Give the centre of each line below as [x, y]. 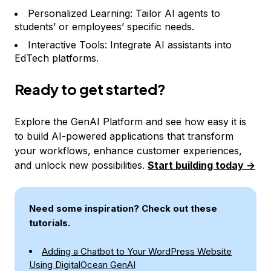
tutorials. [50, 223]
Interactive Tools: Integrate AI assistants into [130, 45]
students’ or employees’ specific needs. [104, 27]
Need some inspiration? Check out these [123, 208]
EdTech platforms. [57, 58]
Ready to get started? [90, 89]
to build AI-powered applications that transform [124, 136]
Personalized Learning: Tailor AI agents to [124, 13]
